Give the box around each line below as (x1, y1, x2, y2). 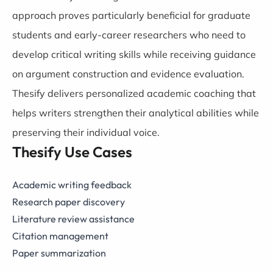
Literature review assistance (12, 213, 135, 225)
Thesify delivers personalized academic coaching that (12, 87, 256, 99)
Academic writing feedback (12, 179, 132, 191)
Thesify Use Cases (12, 143, 132, 161)
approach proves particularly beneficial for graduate (12, 9, 250, 21)
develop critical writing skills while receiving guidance (12, 48, 256, 60)
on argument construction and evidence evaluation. (12, 68, 244, 80)
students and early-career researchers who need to (12, 29, 246, 41)
